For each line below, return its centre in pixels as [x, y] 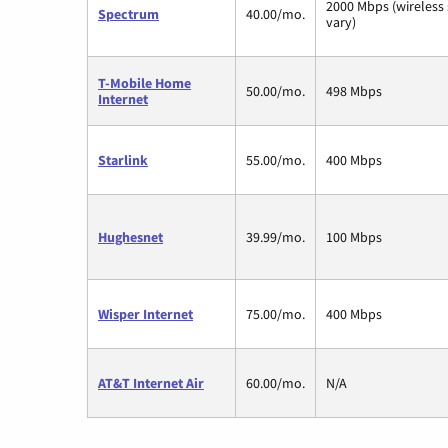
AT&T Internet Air [151, 383]
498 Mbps [354, 91]
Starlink [123, 160]
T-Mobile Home [144, 83]
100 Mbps [354, 237]
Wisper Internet [145, 314]
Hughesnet [130, 237]
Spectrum [128, 14]
